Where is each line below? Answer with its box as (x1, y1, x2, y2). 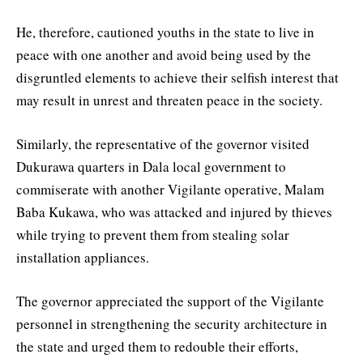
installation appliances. (16, 247, 149, 267)
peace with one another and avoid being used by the (16, 45, 311, 64)
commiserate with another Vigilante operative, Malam (16, 179, 324, 199)
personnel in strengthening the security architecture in (16, 314, 327, 334)
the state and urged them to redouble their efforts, (16, 337, 298, 357)
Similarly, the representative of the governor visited (16, 134, 310, 153)
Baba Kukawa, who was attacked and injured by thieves (16, 202, 332, 221)
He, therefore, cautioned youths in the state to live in (16, 22, 314, 41)
